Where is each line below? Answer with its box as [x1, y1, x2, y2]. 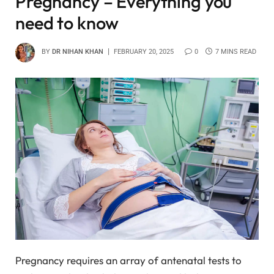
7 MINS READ [215, 48, 256, 56]
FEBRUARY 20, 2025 [114, 48, 174, 56]
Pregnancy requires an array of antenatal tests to [15, 254, 242, 267]
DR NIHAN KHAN [52, 48, 103, 56]
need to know [15, 11, 119, 34]
